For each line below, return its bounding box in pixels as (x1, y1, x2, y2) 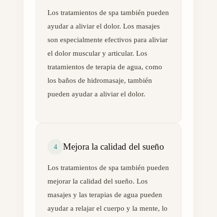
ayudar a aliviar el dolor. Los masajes (47, 22, 160, 30)
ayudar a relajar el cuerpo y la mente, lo (47, 204, 168, 213)
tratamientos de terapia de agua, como (47, 62, 162, 71)
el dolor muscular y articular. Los (47, 49, 147, 57)
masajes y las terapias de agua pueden (47, 191, 162, 199)
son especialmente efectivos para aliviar (47, 35, 168, 44)
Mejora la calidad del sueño (63, 141, 164, 152)
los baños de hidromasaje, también (47, 76, 152, 84)
